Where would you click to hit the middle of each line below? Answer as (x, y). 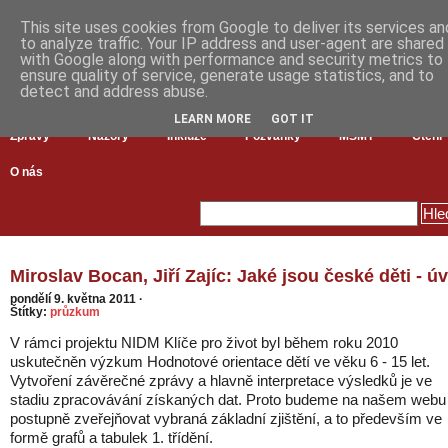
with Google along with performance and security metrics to (231, 59)
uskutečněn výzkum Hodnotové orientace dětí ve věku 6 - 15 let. (220, 361)
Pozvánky (273, 136)
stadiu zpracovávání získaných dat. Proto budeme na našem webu (228, 399)
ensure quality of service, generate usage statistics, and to (227, 75)
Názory (108, 136)
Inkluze (187, 136)
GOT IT (292, 118)
